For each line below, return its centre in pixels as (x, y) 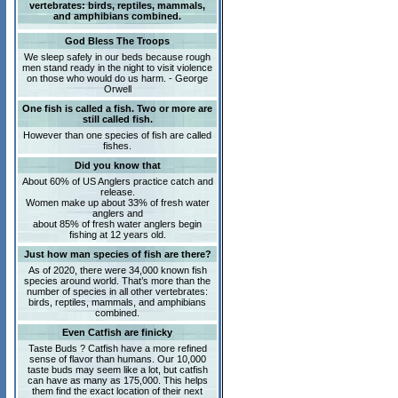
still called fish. (117, 119)
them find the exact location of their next (117, 391)
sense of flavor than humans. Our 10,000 (117, 359)
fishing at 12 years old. (117, 235)
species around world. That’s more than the (117, 281)
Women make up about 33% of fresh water (117, 203)
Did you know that (117, 165)
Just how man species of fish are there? (117, 254)
